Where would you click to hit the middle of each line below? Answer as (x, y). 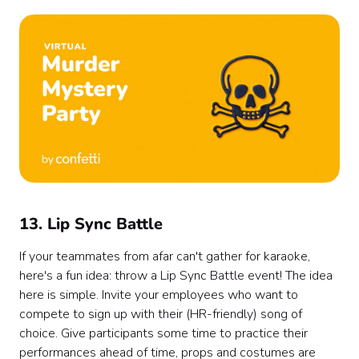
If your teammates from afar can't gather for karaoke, (165, 257)
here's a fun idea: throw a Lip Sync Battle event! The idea (176, 276)
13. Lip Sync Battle (91, 224)
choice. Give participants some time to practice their (163, 334)
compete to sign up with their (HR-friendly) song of (161, 315)
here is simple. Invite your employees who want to (159, 295)
